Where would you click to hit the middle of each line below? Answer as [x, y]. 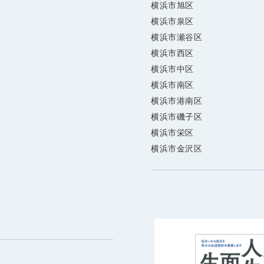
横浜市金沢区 [177, 149]
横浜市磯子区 [177, 117]
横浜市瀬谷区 [177, 37]
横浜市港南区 [177, 101]
